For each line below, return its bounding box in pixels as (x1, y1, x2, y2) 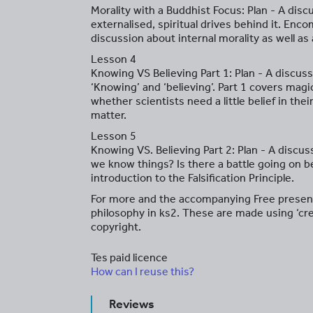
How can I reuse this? (91, 265, 194, 278)
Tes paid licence (91, 251, 168, 264)
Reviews (109, 296, 154, 312)
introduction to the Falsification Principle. (91, 171, 294, 184)
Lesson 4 (91, 52, 136, 66)
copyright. (91, 220, 141, 233)
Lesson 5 (91, 129, 136, 143)
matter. (91, 108, 126, 122)
